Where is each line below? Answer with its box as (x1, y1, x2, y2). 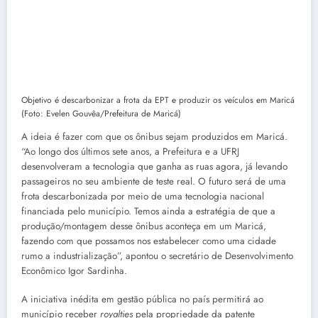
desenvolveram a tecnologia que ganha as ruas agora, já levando (21, 159, 287, 173)
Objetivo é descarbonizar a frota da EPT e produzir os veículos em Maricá (21, 93, 295, 106)
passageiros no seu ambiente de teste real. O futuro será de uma (21, 174, 286, 188)
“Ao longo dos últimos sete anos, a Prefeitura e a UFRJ (21, 144, 239, 158)
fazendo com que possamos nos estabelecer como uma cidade (21, 234, 276, 248)
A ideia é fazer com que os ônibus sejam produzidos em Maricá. (21, 129, 287, 143)
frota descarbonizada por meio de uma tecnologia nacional (21, 189, 264, 203)
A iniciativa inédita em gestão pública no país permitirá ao (21, 292, 263, 306)
